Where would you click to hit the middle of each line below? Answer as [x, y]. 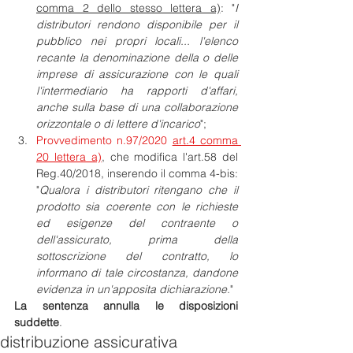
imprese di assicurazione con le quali [137, 74]
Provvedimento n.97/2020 [104, 140]
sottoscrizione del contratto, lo [137, 256]
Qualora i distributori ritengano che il [139, 190]
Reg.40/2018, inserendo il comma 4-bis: [137, 173]
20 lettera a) [69, 157]
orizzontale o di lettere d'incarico [118, 124]
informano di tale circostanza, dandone [137, 273]
